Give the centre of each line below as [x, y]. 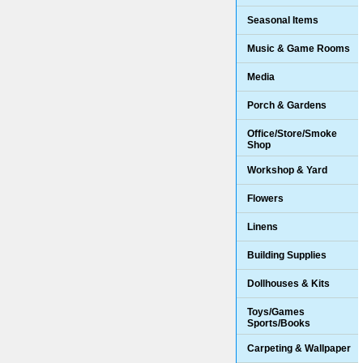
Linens [263, 226]
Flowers [265, 198]
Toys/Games [276, 312]
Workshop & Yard [287, 170]
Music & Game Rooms [299, 48]
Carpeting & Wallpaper [299, 348]
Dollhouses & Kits [288, 283]
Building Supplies [287, 255]
